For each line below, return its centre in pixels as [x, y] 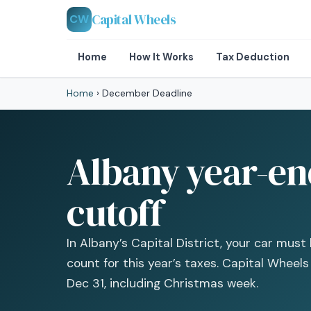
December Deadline [146, 93]
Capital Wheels [134, 19]
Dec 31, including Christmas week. [162, 283]
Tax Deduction [253, 57]
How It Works [161, 57]
